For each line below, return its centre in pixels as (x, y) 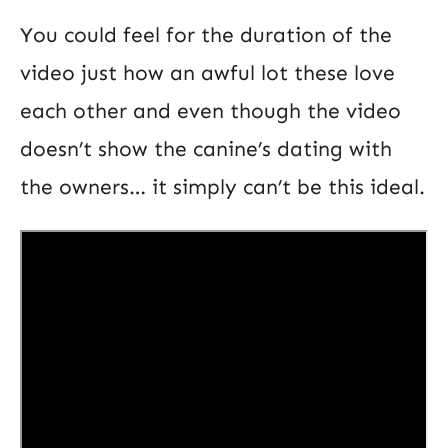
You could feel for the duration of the (206, 34)
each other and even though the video (210, 110)
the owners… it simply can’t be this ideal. (222, 186)
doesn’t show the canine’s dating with (206, 148)
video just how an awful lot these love (207, 72)
